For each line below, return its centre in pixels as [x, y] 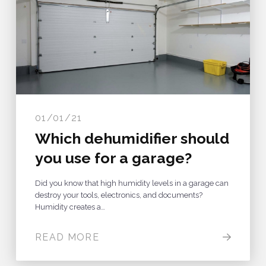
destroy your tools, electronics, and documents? [118, 195]
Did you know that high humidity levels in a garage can [132, 183]
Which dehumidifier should [132, 138]
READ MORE [67, 237]
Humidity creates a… [70, 207]
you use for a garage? [113, 158]
